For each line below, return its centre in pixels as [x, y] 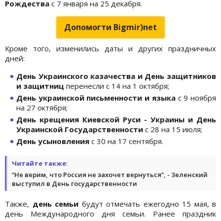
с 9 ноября [196, 97]
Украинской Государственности [80, 129]
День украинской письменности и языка [96, 97]
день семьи [57, 203]
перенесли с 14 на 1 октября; [117, 86]
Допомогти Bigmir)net [110, 27]
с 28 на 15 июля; [173, 129]
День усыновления [53, 141]
